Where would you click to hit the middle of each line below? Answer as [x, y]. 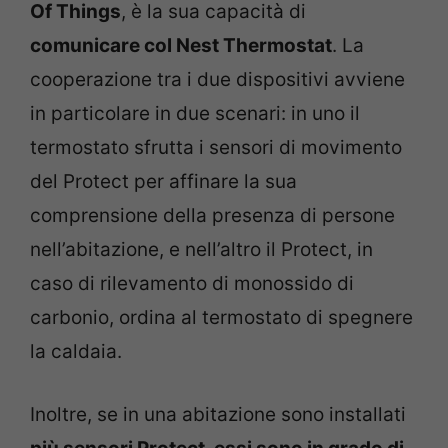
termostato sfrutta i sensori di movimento [216, 147]
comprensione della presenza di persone [212, 215]
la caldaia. [76, 351]
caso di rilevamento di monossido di [192, 283]
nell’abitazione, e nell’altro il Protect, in [201, 249]
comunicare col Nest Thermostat [181, 45]
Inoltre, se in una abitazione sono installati [218, 414]
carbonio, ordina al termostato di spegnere [221, 317]
